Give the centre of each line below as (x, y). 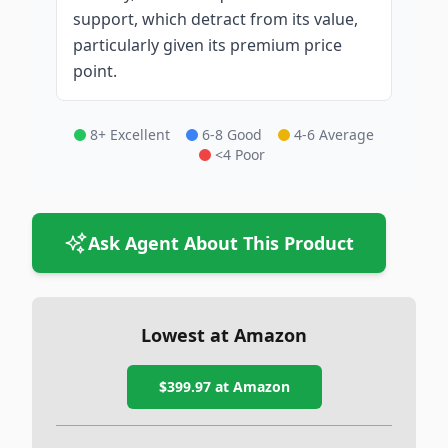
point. (95, 71)
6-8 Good (232, 134)
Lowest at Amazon (224, 335)
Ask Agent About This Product (221, 243)
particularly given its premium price (207, 45)
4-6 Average (334, 134)
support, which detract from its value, (215, 19)
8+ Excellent (130, 134)
